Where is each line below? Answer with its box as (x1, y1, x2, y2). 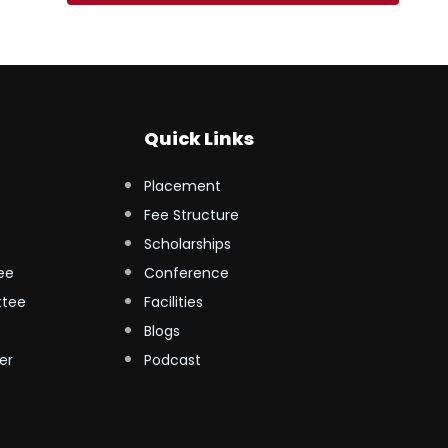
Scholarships (143, 234, 231, 254)
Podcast (143, 350, 201, 370)
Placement (143, 176, 221, 196)
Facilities (143, 292, 203, 312)
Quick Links (143, 126, 254, 151)
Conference (143, 263, 229, 283)
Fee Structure (143, 205, 239, 225)
